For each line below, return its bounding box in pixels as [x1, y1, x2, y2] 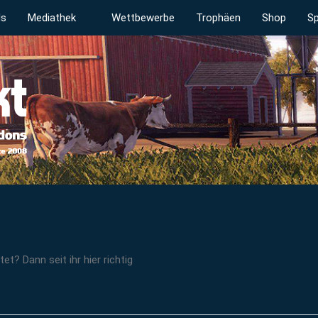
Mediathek [28, 11, 76, 24]
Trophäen [196, 11, 241, 24]
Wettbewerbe [111, 11, 175, 24]
